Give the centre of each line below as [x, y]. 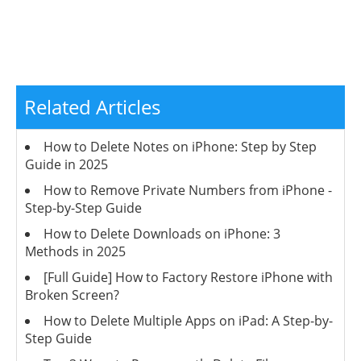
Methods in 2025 [75, 252]
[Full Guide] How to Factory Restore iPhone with [188, 278]
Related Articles [92, 107]
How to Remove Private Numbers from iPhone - [188, 191]
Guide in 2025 [66, 165]
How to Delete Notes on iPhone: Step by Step [180, 147]
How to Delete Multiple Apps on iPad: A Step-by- [188, 321]
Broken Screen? [72, 295]
